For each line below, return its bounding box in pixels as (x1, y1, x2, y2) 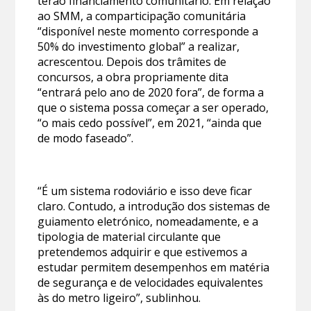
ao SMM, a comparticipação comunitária (37, 8, 246, 24)
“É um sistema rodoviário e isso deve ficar (37, 183, 253, 199)
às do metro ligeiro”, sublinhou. (37, 290, 201, 306)
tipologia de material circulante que (37, 229, 221, 245)
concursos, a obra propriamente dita (37, 69, 229, 85)
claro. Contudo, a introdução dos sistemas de (37, 199, 271, 215)
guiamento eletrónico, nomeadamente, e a (37, 214, 259, 230)
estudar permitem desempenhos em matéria (37, 260, 270, 276)
